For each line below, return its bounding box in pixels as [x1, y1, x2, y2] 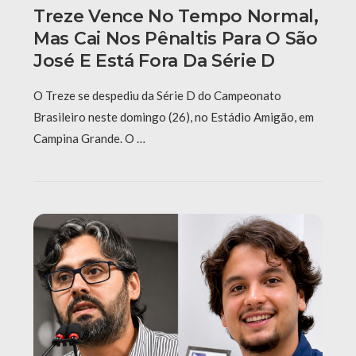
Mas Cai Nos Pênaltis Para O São [33, 27, 318, 49]
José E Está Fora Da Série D [33, 49, 275, 72]
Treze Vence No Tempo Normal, [33, 5, 319, 27]
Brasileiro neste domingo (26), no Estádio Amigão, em [33, 109, 314, 124]
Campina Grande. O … [33, 130, 145, 145]
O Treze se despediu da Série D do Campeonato [33, 87, 281, 103]
